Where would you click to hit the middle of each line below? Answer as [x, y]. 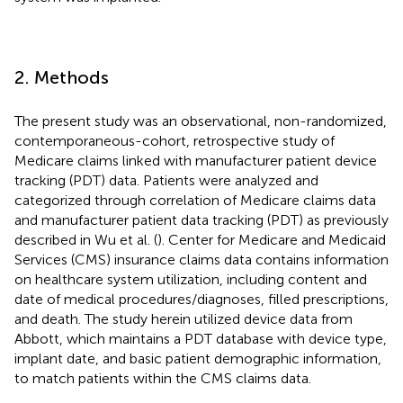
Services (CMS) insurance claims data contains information [201, 259]
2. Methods [62, 77]
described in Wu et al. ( [86, 239]
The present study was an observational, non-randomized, [201, 121]
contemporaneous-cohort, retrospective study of [175, 140]
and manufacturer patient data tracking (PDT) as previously [201, 219]
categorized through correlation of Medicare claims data [195, 200]
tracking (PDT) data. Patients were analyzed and [166, 180]
